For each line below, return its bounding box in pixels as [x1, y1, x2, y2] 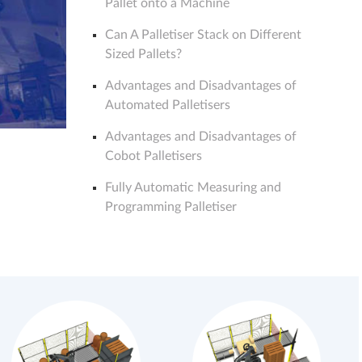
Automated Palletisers [105, 99, 230, 112]
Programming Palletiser [105, 200, 237, 214]
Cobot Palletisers [105, 149, 202, 163]
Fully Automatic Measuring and [105, 181, 281, 195]
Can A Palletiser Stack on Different [105, 28, 301, 42]
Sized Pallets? [105, 48, 182, 61]
